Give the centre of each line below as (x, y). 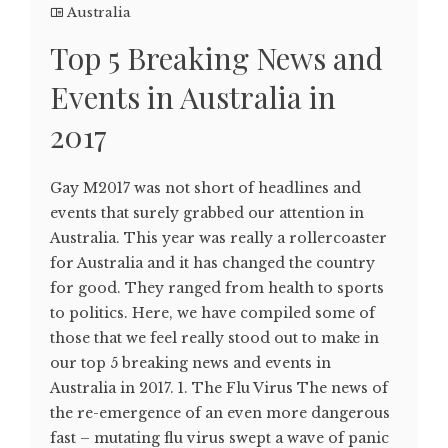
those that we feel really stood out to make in (214, 338)
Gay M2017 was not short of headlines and (205, 188)
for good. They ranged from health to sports (217, 288)
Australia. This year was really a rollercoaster (218, 238)
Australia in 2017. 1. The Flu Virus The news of (219, 388)
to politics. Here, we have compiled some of (212, 313)
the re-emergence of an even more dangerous (220, 413)
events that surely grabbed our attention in (207, 213)
